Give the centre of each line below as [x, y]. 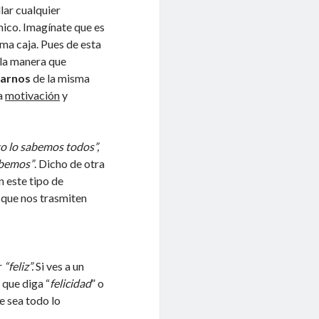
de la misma [61, 78]
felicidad [71, 283]
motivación [33, 95]
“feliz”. [19, 266]
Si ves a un [59, 266]
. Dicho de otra [70, 163]
